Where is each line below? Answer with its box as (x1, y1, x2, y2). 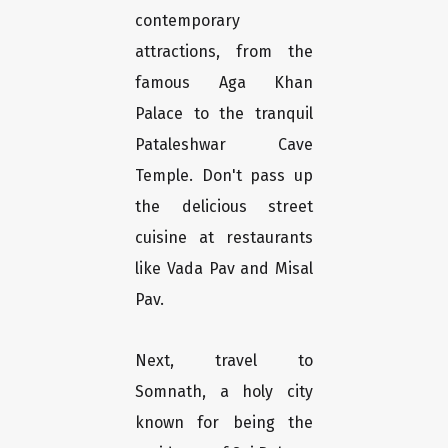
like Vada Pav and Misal (135, 259, 313, 279)
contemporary (135, 11, 240, 31)
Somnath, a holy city (135, 382, 313, 402)
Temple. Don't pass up (135, 166, 313, 186)
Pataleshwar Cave (135, 135, 313, 155)
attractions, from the (135, 42, 313, 62)
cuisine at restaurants (135, 228, 313, 248)
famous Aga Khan (135, 73, 313, 93)
